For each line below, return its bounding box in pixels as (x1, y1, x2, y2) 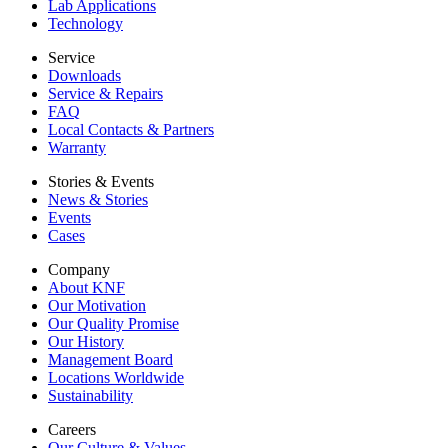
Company (48, 261, 110, 278)
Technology (48, 15, 123, 32)
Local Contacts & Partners (48, 121, 214, 138)
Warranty (48, 139, 106, 156)
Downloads (48, 67, 121, 84)
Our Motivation (48, 297, 146, 314)
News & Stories (48, 191, 148, 208)
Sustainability (48, 387, 133, 404)
